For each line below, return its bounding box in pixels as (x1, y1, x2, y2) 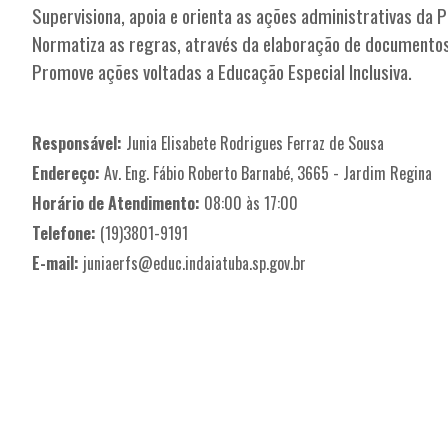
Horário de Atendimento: (32, 190, 201, 215)
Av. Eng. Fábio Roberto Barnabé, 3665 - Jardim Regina (100, 160, 433, 185)
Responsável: (32, 130, 123, 155)
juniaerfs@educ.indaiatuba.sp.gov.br (83, 250, 307, 275)
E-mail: (32, 250, 80, 275)
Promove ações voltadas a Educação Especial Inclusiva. (32, 56, 413, 86)
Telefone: (32, 220, 97, 245)
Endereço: (32, 160, 101, 185)
